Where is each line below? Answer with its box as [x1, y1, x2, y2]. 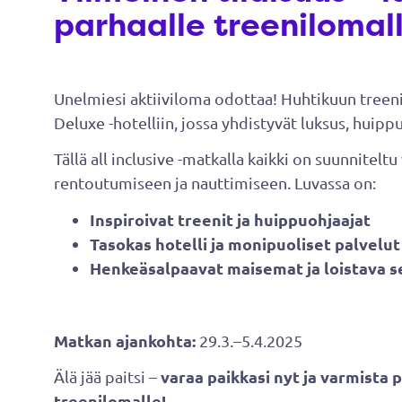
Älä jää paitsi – [54, 367, 161, 387]
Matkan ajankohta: [54, 329, 196, 351]
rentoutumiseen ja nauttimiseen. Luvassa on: [54, 173, 376, 193]
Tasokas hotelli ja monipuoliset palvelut [90, 232, 400, 254]
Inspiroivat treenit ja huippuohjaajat [90, 208, 371, 230]
